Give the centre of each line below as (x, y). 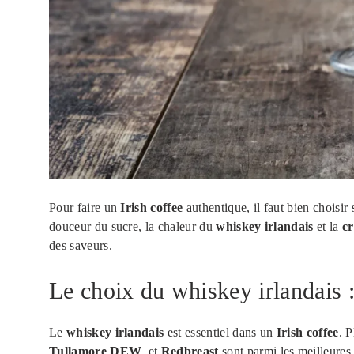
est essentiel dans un (220, 332)
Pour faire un (85, 207)
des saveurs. (81, 245)
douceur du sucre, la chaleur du (133, 226)
